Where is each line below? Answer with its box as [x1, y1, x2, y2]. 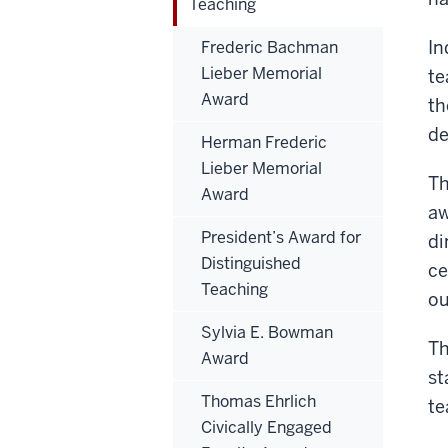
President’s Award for [201, 227, 361, 249]
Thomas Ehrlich [201, 391, 316, 413]
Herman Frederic [201, 132, 327, 154]
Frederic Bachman [201, 37, 338, 59]
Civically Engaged [201, 417, 332, 439]
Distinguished [201, 253, 301, 275]
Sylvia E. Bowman [201, 322, 333, 344]
